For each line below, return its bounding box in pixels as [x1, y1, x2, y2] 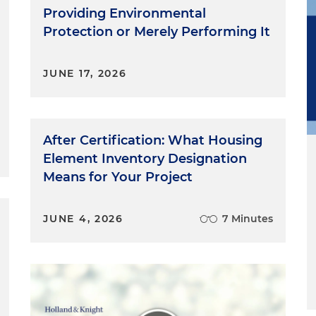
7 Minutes [221, 212, 273, 225]
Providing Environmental [43, 6, 207, 21]
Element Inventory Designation [43, 151, 248, 166]
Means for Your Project [43, 169, 193, 185]
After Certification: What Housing [43, 133, 263, 148]
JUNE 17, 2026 [43, 67, 127, 80]
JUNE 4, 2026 [43, 212, 123, 225]
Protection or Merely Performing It [43, 24, 271, 39]
